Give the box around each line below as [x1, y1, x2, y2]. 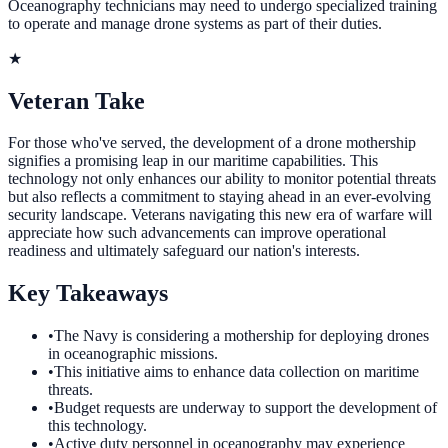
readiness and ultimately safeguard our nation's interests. [8, 242, 360, 260]
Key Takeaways [8, 280, 168, 307]
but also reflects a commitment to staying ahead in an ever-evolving [8, 188, 431, 206]
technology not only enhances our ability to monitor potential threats [8, 170, 436, 188]
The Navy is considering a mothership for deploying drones [54, 327, 429, 345]
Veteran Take [8, 87, 145, 114]
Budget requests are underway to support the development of [54, 399, 437, 417]
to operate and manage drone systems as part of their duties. [8, 14, 382, 32]
